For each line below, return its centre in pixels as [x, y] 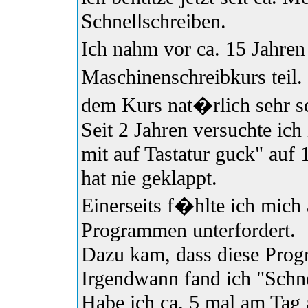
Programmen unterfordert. [188, 231]
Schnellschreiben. [154, 22]
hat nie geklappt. [149, 178]
